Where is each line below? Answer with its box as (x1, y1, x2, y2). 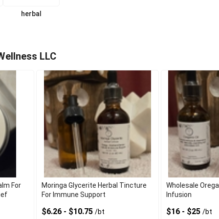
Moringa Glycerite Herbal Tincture (42, 181, 147, 190)
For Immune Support (42, 191, 106, 199)
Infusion (166, 191, 192, 199)
